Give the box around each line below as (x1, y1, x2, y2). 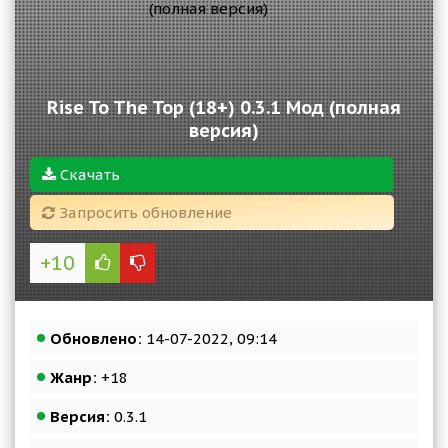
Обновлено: (50, 329, 142, 348)
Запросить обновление (55, 203, 232, 222)
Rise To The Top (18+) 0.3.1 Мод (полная (47, 96, 401, 119)
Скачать (56, 165, 120, 184)
